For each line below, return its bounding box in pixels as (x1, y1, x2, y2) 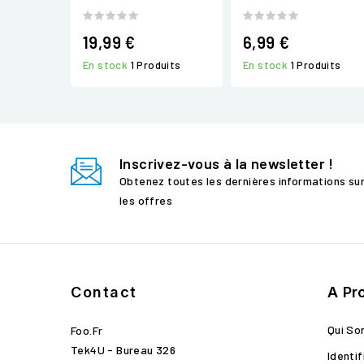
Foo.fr (71, 323, 103, 337)
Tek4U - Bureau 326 (71, 343, 176, 357)
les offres (119, 193, 172, 207)
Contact (71, 284, 137, 301)
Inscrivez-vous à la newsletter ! (119, 154, 334, 172)
